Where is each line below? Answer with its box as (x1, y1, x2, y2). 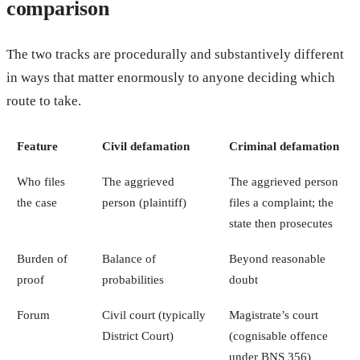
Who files (16, 174, 65, 188)
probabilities (101, 272, 164, 286)
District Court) (101, 328, 174, 342)
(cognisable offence (228, 328, 328, 342)
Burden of (16, 251, 67, 265)
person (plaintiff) (101, 194, 186, 209)
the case (16, 194, 57, 209)
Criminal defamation (228, 138, 339, 153)
